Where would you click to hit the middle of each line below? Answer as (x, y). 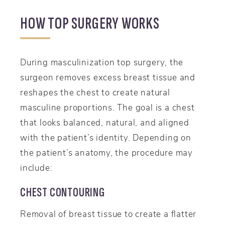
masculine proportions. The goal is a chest (107, 107)
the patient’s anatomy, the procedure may (106, 152)
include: (36, 167)
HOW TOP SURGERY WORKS (90, 24)
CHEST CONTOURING (63, 192)
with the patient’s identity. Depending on (106, 137)
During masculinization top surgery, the (102, 62)
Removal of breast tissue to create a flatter (108, 214)
